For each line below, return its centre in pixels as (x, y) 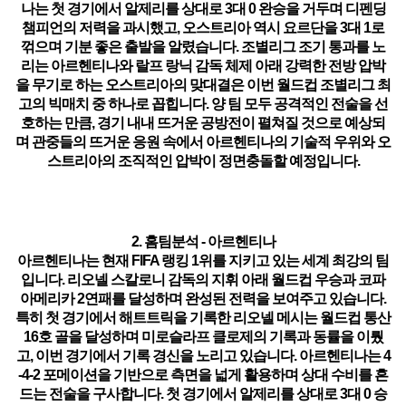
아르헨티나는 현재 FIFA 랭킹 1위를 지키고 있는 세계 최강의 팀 (203, 261)
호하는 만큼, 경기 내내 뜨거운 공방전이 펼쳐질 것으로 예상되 (203, 123)
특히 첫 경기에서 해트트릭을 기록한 (124, 318)
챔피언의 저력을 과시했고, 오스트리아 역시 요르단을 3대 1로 (203, 28)
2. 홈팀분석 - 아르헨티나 (203, 242)
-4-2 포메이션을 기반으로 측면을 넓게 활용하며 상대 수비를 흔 (203, 375)
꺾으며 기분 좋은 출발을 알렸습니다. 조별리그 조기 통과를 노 (203, 47)
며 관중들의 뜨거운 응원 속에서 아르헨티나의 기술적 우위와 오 (203, 142)
